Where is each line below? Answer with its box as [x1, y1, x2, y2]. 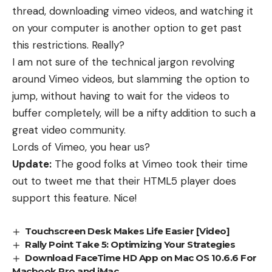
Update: [12, 157, 52, 171]
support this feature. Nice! [12, 191, 137, 205]
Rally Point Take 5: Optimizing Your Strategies [25, 238, 236, 250]
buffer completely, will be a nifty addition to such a [12, 106, 256, 120]
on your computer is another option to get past [12, 21, 242, 35]
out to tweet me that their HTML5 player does [12, 174, 236, 188]
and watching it [177, 4, 253, 18]
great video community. [12, 123, 126, 137]
